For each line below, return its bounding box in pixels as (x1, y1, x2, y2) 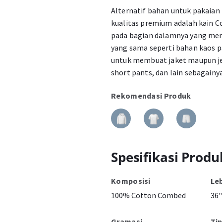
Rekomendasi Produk (111, 91, 191, 101)
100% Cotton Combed (111, 190, 186, 200)
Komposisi (111, 176, 151, 186)
